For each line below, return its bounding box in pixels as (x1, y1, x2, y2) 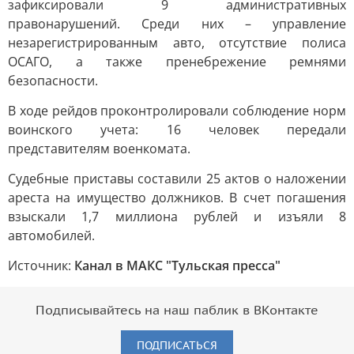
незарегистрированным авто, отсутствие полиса (8, 34, 346, 51)
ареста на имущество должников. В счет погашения (8, 189, 346, 206)
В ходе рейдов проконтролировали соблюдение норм (8, 102, 346, 119)
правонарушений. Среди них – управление (8, 15, 346, 32)
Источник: (8, 257, 74, 274)
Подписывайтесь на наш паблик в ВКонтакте (36, 303, 318, 318)
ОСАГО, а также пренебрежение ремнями (8, 53, 346, 70)
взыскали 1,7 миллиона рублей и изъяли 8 (8, 208, 346, 225)
